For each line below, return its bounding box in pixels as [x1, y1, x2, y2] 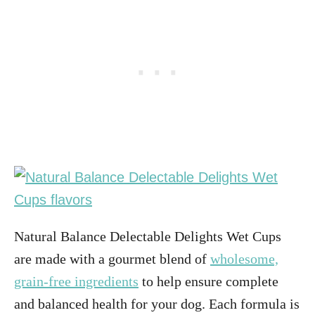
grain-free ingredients [14, 274, 139, 289]
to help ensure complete [139, 274, 278, 289]
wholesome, [210, 251, 278, 266]
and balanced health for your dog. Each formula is [14, 296, 300, 311]
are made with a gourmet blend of [14, 251, 210, 266]
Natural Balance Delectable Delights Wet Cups [14, 229, 281, 244]
